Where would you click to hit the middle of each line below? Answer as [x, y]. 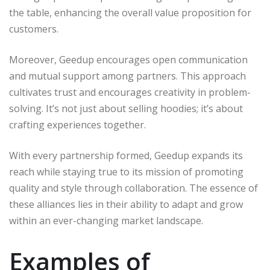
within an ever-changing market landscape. [106, 220]
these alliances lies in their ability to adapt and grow [126, 204]
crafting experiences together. [77, 124]
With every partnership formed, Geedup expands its [126, 155]
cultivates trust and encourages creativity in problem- [130, 92]
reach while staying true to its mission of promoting [126, 171]
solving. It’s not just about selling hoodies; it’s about [126, 108]
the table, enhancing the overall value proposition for [130, 12]
